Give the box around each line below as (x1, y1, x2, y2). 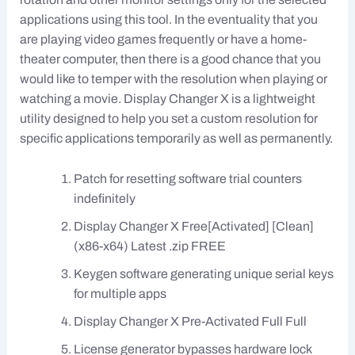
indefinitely (73, 191, 136, 205)
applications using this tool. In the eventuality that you (19, 12, 318, 26)
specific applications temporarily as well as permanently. (19, 131, 333, 145)
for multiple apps (73, 286, 166, 300)
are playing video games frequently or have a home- (19, 32, 307, 46)
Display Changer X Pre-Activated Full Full (73, 314, 307, 328)
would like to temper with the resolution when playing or (19, 71, 327, 86)
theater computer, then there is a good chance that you (19, 52, 321, 66)
